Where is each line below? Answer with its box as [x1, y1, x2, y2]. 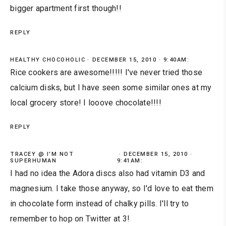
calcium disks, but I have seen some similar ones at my [10, 83, 212, 93]
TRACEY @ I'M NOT [10, 151, 74, 158]
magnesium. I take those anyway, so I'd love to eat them [10, 184, 213, 194]
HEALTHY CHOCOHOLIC [10, 56, 85, 64]
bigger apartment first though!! [10, 4, 122, 14]
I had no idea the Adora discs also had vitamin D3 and [10, 168, 205, 179]
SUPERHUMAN [10, 157, 56, 164]
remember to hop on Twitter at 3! [10, 214, 130, 224]
